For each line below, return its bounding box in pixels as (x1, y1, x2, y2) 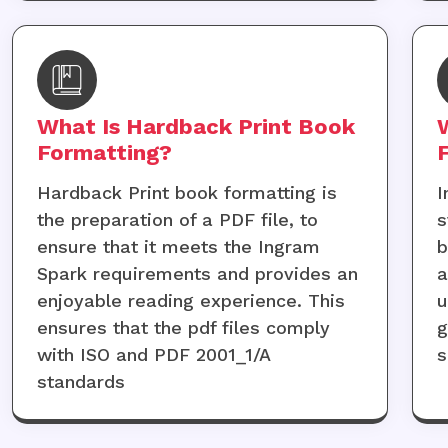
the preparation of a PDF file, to (36, 209, 318, 231)
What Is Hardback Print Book (36, 114, 355, 140)
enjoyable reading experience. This (36, 290, 345, 312)
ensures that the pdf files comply (36, 317, 330, 339)
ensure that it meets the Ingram (36, 236, 320, 258)
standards (36, 371, 125, 393)
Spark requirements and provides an (36, 263, 358, 285)
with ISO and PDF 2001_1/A (36, 344, 270, 366)
